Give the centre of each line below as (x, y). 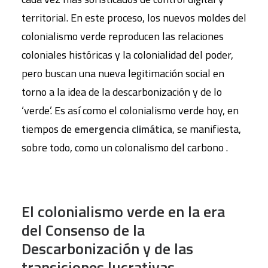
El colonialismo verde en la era (123, 211)
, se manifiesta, (207, 129)
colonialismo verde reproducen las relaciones (123, 36)
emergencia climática (123, 129)
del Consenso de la (83, 230)
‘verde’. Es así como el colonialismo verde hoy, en (130, 110)
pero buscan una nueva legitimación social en (123, 73)
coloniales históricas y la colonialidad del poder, (127, 55)
